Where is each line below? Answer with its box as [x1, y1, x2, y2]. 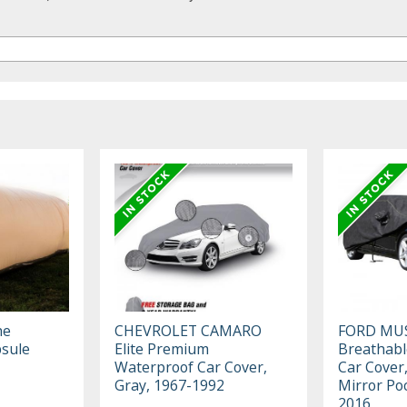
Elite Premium [114, 338, 210, 359]
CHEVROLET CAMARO [114, 320, 263, 341]
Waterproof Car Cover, [114, 356, 268, 377]
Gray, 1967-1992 [114, 374, 225, 395]
